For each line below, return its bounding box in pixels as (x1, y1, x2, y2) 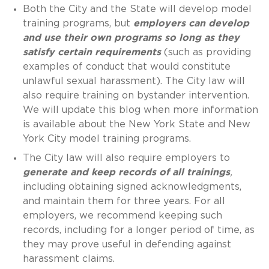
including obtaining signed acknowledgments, (22, 181, 241, 192)
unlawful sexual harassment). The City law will (22, 76, 245, 86)
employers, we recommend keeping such (22, 210, 222, 220)
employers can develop (133, 18, 249, 28)
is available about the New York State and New (22, 119, 250, 129)
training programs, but (22, 18, 133, 28)
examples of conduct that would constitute (22, 61, 231, 71)
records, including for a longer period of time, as (22, 225, 255, 235)
